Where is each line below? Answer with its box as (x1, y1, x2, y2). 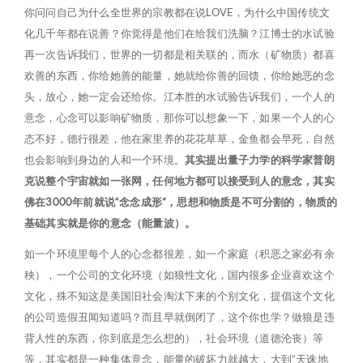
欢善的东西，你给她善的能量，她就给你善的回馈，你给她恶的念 (24, 69, 335, 82)
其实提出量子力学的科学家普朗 (185, 153, 335, 166)
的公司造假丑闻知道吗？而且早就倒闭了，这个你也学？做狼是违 (24, 310, 335, 323)
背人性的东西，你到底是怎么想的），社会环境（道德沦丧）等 (24, 331, 324, 344)
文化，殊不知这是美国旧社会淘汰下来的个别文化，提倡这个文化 (24, 289, 335, 302)
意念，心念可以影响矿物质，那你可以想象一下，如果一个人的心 (24, 111, 335, 124)
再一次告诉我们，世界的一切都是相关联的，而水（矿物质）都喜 (24, 48, 335, 61)
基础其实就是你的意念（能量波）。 (24, 216, 196, 229)
